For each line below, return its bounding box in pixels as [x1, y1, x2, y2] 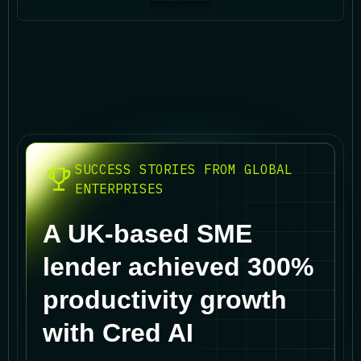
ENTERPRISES [75, 180, 164, 197]
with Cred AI [43, 317, 193, 347]
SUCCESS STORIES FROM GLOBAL [75, 160, 293, 177]
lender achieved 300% [43, 251, 313, 281]
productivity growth [43, 284, 287, 314]
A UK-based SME [43, 218, 252, 248]
